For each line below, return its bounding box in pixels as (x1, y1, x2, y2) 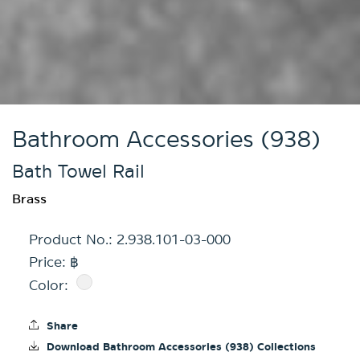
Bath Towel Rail (12, 158, 145, 185)
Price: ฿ (28, 252, 79, 272)
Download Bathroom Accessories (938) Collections (46, 338, 316, 354)
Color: (28, 275, 72, 296)
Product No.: (28, 229, 117, 250)
